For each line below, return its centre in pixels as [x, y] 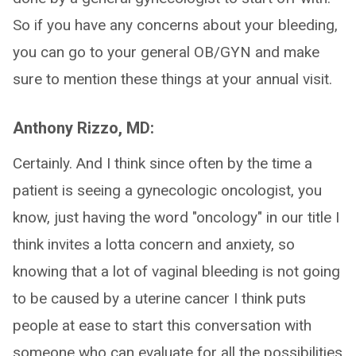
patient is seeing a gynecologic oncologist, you [167, 190]
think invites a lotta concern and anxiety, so [154, 244]
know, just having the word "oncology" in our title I [176, 217]
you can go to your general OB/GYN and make [166, 52]
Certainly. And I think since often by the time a [163, 163]
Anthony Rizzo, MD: [83, 128]
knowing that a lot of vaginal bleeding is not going [176, 271]
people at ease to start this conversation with [162, 325]
